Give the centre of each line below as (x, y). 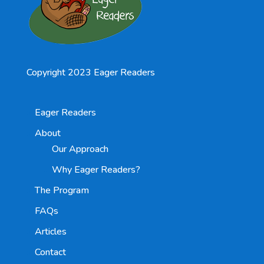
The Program (62, 191)
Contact (50, 253)
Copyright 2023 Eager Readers (90, 72)
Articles (50, 232)
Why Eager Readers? (96, 170)
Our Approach (80, 149)
